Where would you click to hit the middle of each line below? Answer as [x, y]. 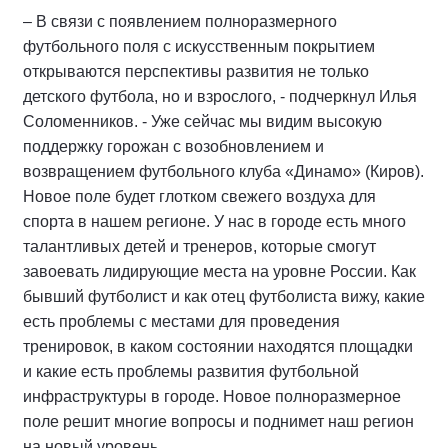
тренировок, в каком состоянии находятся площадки [218, 346]
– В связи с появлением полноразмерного [180, 21]
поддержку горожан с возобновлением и [173, 146]
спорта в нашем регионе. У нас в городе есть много [214, 221]
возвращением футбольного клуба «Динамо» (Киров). [223, 171]
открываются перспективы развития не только [196, 71]
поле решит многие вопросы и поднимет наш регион [218, 421]
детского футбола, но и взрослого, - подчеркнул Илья [220, 96]
